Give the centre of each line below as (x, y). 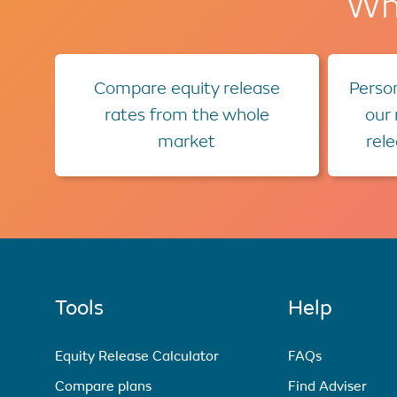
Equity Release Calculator (137, 355)
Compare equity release (187, 88)
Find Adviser (328, 385)
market (187, 141)
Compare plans (103, 385)
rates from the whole (187, 114)
